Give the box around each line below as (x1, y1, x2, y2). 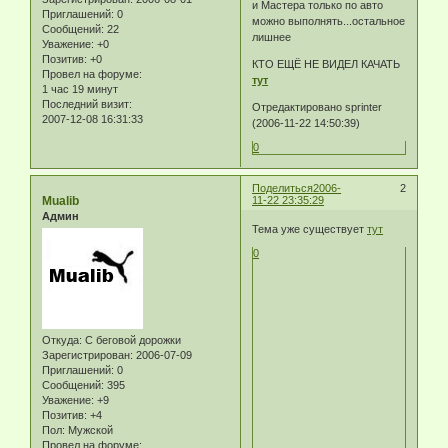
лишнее (252, 31, 292, 44)
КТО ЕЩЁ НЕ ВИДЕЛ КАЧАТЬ (252, 58, 401, 71)
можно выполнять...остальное (252, 15, 406, 28)
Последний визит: (42, 97, 132, 110)
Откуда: (42, 334, 82, 347)
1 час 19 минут (42, 82, 118, 95)
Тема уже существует (252, 223, 368, 236)
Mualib (42, 193, 79, 208)
